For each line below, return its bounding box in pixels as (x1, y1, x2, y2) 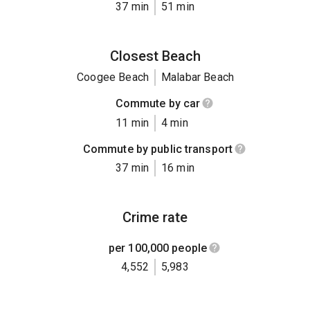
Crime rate (122, 208, 188, 226)
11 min (116, 116, 149, 129)
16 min (161, 161, 194, 174)
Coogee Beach (77, 71, 149, 84)
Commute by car (115, 97, 201, 111)
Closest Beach (109, 48, 201, 65)
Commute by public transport (82, 142, 233, 156)
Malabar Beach (161, 71, 234, 84)
